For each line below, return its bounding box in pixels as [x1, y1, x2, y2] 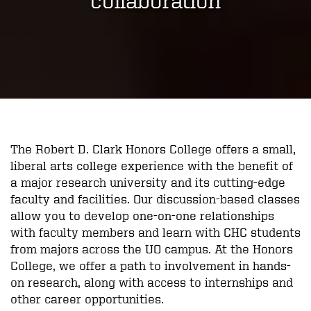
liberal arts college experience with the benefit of [10, 157, 293, 172]
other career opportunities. [10, 290, 164, 305]
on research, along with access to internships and [10, 274, 293, 289]
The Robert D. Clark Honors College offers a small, [10, 140, 296, 155]
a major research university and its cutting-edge [10, 174, 285, 189]
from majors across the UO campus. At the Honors [10, 240, 293, 255]
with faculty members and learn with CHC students [10, 224, 301, 239]
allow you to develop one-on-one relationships [10, 207, 274, 222]
